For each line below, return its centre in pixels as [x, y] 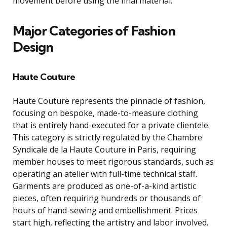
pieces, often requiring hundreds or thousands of [107, 198]
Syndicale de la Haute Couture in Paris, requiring [104, 150]
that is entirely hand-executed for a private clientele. [111, 125]
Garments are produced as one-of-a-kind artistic [104, 186]
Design [33, 47]
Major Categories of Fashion [94, 31]
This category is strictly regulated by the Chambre [107, 138]
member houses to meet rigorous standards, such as [113, 162]
